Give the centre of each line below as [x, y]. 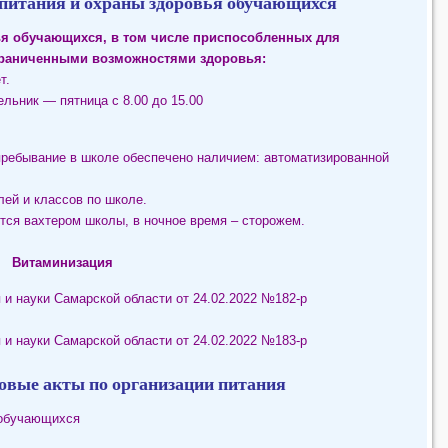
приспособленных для [266, 38]
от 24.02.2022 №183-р [243, 341]
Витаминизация [63, 263]
